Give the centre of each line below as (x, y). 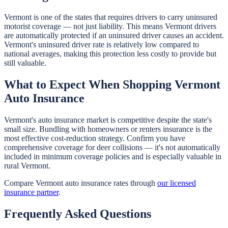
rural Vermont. (27, 165)
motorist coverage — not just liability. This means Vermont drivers (110, 26)
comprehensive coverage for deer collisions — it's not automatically (112, 147)
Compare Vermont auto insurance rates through (80, 183)
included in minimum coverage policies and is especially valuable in (113, 156)
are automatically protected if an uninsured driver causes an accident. (114, 36)
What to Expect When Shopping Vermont (112, 85)
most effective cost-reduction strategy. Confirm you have (95, 138)
